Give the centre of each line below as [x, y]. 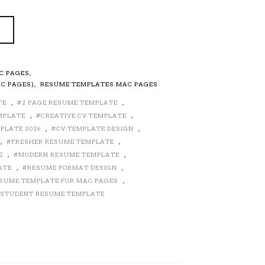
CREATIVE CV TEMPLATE [84, 116]
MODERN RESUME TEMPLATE [69, 155]
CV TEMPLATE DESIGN [95, 129]
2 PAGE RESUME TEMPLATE [70, 103]
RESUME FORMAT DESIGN [72, 168]
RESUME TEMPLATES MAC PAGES [99, 84]
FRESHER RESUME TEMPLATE [63, 142]
